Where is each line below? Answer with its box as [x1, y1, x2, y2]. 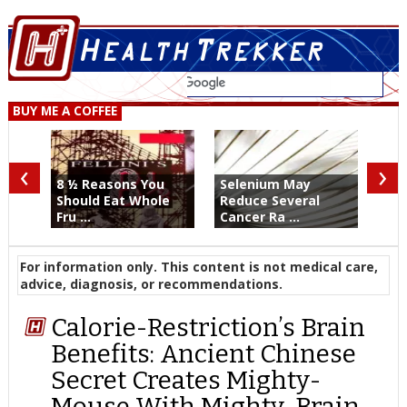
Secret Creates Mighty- [51, 365, 322, 396]
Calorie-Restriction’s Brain [51, 313, 366, 343]
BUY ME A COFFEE [12, 103, 117, 120]
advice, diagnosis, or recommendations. [19, 275, 283, 293]
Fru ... [55, 208, 91, 225]
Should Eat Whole [55, 192, 170, 209]
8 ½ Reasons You [55, 175, 164, 193]
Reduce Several [219, 192, 320, 209]
